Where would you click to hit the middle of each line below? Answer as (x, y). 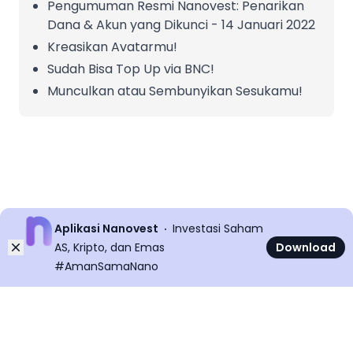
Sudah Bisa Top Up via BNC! (131, 69)
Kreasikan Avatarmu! (112, 47)
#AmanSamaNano (107, 266)
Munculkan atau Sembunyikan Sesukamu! (175, 91)
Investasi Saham (218, 229)
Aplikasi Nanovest (107, 229)
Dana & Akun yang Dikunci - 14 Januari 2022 (181, 25)
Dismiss (38, 248)
